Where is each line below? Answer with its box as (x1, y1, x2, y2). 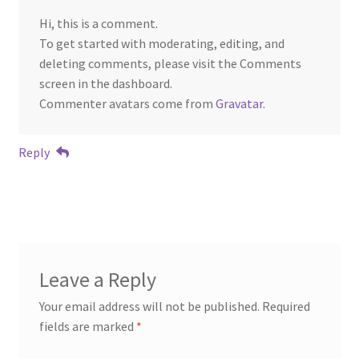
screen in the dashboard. (38, 75, 172, 92)
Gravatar (215, 95, 263, 112)
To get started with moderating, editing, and (38, 35, 284, 52)
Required (261, 298, 310, 315)
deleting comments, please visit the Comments (38, 55, 301, 72)
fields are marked (38, 318, 136, 335)
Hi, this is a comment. (38, 15, 158, 32)
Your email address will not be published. (38, 298, 260, 315)
